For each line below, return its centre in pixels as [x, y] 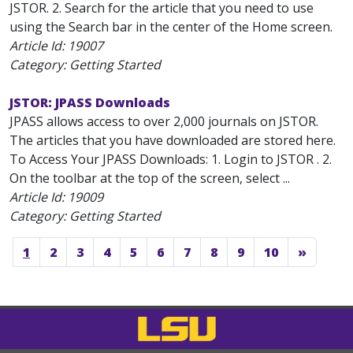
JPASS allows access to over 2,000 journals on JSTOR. [164, 121]
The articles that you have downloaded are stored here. [173, 140]
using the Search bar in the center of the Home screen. [171, 27]
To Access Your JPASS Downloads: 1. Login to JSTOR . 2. [171, 159]
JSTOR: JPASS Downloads [90, 102]
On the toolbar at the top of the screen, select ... [150, 178]
